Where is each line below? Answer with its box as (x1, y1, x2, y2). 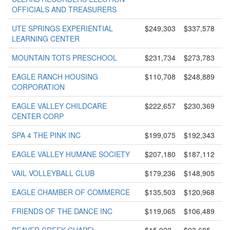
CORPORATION (12, 82, 65, 92)
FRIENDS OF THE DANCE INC (12, 206, 112, 216)
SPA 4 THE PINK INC (12, 130, 81, 140)
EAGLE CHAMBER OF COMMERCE (12, 187, 130, 197)
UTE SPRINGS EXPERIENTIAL (12, 23, 113, 33)
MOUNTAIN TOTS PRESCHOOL (12, 52, 117, 63)
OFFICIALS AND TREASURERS (12, 4, 117, 14)
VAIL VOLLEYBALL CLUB (12, 168, 94, 178)
